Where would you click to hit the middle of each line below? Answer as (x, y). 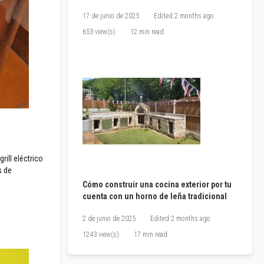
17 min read (151, 235)
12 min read (147, 32)
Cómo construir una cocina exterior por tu (157, 185)
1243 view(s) (101, 235)
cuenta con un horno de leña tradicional (155, 197)
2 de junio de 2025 (109, 219)
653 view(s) (99, 32)
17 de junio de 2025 (111, 16)
